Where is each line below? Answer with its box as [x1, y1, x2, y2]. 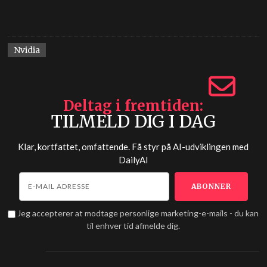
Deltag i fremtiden [63, 97, 200, 116]
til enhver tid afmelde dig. [86, 221, 181, 231]
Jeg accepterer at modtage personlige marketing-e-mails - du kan [17, 208, 259, 219]
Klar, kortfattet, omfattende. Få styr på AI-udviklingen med [18, 141, 249, 153]
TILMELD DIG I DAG [51, 111, 216, 133]
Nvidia [14, 45, 41, 56]
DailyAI [118, 154, 148, 166]
